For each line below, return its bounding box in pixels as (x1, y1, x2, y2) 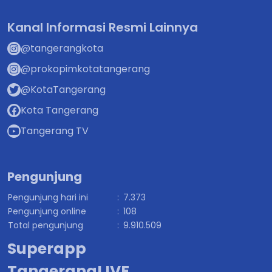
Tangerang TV (21, 123, 89, 138)
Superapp (7, 237, 86, 259)
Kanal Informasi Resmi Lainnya (7, 18, 198, 36)
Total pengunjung (8, 219, 83, 231)
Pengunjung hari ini (8, 191, 88, 203)
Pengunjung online (8, 205, 86, 217)
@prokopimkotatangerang (21, 61, 150, 76)
